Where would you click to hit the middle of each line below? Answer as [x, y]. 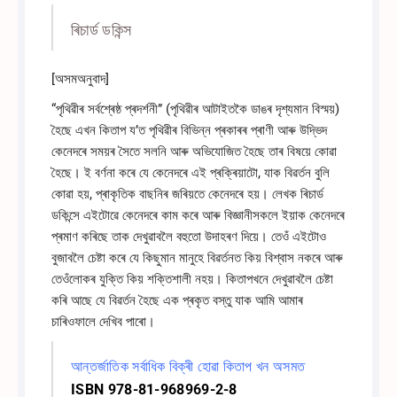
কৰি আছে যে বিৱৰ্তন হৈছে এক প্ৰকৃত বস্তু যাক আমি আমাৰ [178, 301]
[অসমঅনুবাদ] [81, 79]
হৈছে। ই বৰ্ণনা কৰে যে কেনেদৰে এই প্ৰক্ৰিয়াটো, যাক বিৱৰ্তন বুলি [191, 173]
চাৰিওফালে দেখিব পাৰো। [104, 322]
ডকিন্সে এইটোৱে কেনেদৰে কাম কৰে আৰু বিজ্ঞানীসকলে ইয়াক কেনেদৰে [198, 216]
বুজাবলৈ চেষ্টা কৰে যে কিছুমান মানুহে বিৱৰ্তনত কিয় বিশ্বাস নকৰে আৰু [198, 258]
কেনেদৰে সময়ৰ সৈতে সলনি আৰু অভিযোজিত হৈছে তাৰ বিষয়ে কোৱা [195, 152]
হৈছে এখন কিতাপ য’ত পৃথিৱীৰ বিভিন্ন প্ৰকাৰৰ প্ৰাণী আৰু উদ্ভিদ [190, 131]
